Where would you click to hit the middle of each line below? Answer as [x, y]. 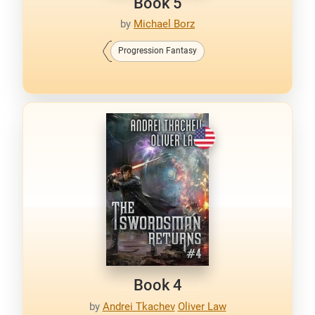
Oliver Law [202, 306]
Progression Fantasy [157, 51]
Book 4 [157, 285]
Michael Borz [164, 24]
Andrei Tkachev [139, 306]
